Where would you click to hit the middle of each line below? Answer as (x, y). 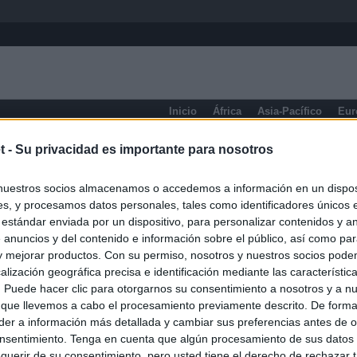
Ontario (118, 147)
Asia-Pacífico (290, 111)
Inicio (183, 111)
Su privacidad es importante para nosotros (144, 149)
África (227, 111)
